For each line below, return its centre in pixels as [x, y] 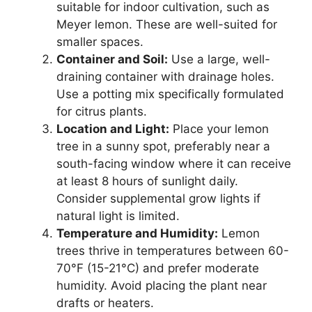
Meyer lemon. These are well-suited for [167, 24]
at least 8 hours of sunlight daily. [147, 181]
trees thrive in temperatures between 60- [173, 250]
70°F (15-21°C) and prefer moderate [158, 268]
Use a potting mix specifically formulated [170, 94]
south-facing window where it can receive [174, 163]
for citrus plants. [102, 111]
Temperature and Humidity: [137, 233]
